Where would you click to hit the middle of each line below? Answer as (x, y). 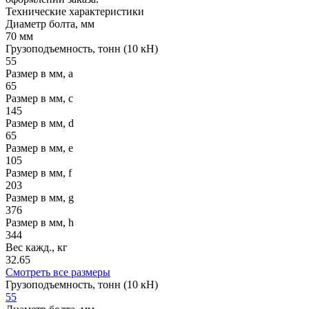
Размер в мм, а (39, 73)
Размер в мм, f (39, 172)
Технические (36, 11)
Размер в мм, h (40, 222)
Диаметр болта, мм (50, 23)
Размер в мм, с (39, 98)
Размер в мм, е (39, 148)
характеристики (105, 11)
